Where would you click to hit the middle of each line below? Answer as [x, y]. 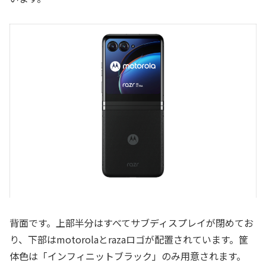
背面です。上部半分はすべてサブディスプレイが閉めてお [132, 222]
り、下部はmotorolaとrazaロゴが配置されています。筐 [129, 239]
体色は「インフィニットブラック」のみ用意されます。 [128, 256]
